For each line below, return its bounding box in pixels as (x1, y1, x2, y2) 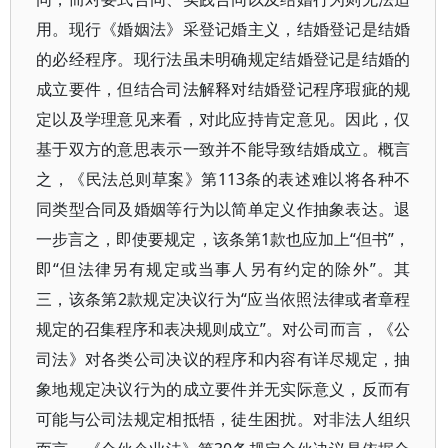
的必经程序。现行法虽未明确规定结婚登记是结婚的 (36, 48, 411, 70)
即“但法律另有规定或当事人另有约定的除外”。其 (36, 258, 411, 280)
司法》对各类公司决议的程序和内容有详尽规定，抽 (36, 348, 411, 370)
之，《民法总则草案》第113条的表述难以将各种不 (36, 168, 411, 190)
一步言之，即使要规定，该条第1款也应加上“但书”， (36, 228, 411, 250)
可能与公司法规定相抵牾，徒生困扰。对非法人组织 (36, 408, 411, 430)
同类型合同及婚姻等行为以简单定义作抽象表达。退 (36, 198, 411, 220)
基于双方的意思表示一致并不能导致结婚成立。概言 (36, 138, 411, 160)
